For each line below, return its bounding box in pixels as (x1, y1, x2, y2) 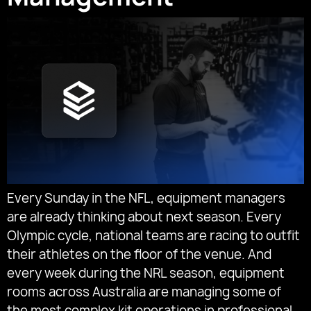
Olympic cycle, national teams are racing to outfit (7, 227, 300, 245)
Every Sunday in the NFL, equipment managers (7, 190, 285, 208)
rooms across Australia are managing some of (7, 283, 281, 301)
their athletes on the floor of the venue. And (7, 246, 271, 264)
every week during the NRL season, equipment (7, 264, 285, 283)
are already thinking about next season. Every (7, 208, 281, 226)
